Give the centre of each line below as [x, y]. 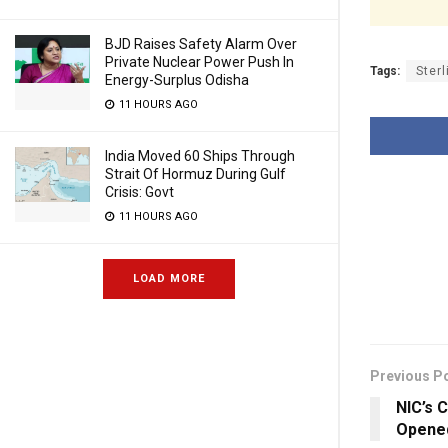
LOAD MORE [169, 278]
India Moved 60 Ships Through [200, 156]
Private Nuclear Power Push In [199, 62]
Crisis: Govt [139, 192]
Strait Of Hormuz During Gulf [195, 174]
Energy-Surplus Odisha [177, 80]
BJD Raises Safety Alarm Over [201, 44]
